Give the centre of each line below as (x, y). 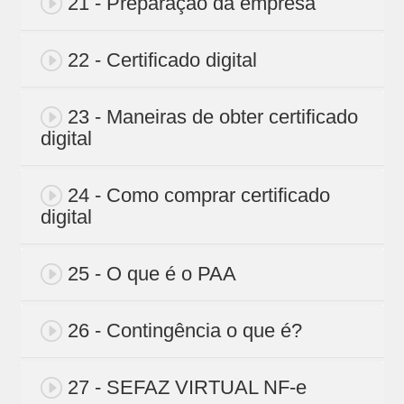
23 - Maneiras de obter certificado (212, 117)
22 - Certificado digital (162, 60)
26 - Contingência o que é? (184, 331)
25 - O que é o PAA (151, 274)
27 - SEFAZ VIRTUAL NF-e (187, 388)
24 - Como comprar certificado (198, 196)
